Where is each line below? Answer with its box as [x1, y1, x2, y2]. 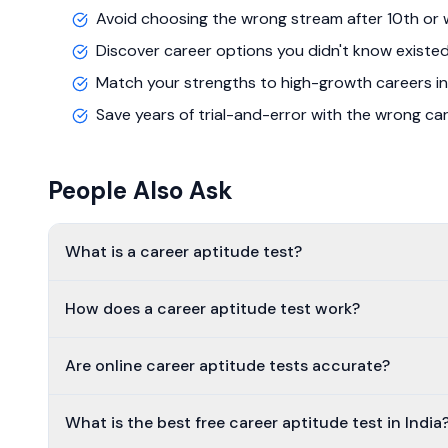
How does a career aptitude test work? [65, 298, 360, 319]
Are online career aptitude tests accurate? [65, 355, 390, 376]
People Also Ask [48, 175, 233, 206]
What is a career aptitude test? [65, 241, 302, 262]
